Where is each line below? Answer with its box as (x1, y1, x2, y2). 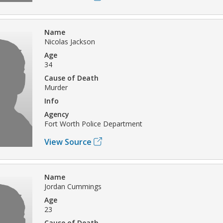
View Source (44, 136, 92, 147)
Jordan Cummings (44, 181, 102, 191)
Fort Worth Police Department (44, 118, 142, 128)
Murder (44, 82, 68, 92)
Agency (44, 109, 69, 119)
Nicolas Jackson (44, 36, 95, 46)
